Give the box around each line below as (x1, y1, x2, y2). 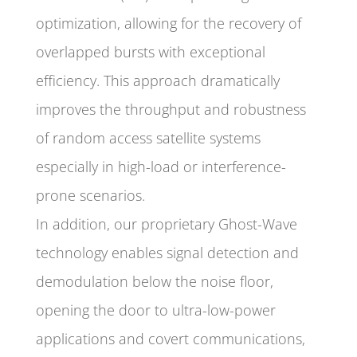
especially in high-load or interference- (35, 157, 286, 177)
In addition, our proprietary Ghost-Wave (35, 214, 297, 234)
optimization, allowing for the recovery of (35, 14, 301, 33)
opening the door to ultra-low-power (35, 300, 276, 320)
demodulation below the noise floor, (35, 272, 273, 292)
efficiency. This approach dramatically (35, 71, 280, 91)
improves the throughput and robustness (35, 100, 306, 120)
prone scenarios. (35, 186, 145, 206)
